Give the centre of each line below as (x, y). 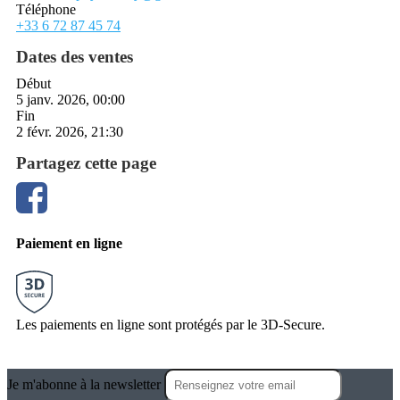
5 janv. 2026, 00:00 (71, 99)
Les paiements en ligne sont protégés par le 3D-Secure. (171, 325)
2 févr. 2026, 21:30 (70, 131)
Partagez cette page (86, 162)
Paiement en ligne (69, 244)
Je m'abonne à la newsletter (86, 385)
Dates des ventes (75, 56)
